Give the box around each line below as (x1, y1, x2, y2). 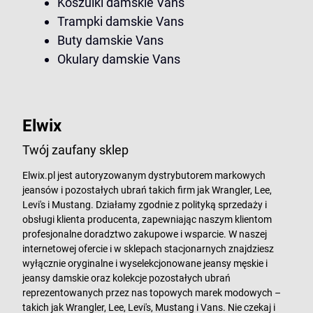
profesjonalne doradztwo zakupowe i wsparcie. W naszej (22, 228, 267, 240)
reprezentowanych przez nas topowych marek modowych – (22, 287, 281, 298)
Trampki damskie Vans (57, 14, 184, 29)
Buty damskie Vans (57, 33, 163, 48)
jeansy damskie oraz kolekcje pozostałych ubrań (22, 272, 231, 284)
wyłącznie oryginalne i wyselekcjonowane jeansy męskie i (22, 258, 268, 269)
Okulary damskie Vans (57, 52, 180, 66)
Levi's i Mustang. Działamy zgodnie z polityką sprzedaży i (22, 199, 267, 210)
